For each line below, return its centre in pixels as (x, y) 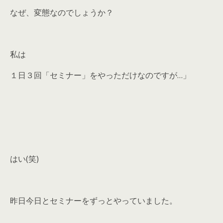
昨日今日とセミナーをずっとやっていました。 (94, 201)
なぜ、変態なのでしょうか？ (62, 12)
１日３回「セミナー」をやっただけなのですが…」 (100, 75)
